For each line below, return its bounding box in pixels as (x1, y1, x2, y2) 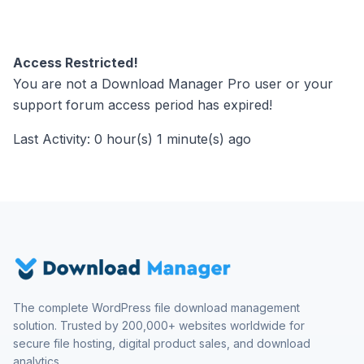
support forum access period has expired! (13, 97, 272, 113)
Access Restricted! (13, 54, 138, 71)
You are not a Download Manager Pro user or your (13, 76, 333, 92)
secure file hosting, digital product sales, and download (13, 336, 310, 350)
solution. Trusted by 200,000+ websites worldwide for (13, 318, 305, 332)
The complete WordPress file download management (13, 301, 300, 314)
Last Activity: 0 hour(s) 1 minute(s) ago (13, 131, 251, 147)
